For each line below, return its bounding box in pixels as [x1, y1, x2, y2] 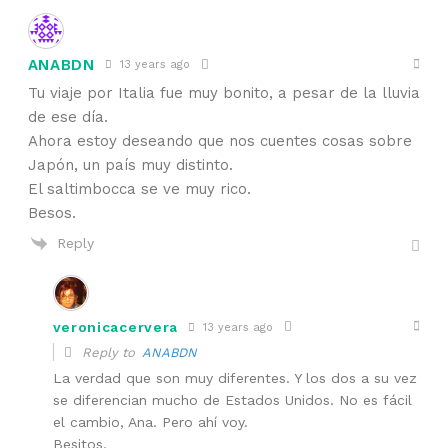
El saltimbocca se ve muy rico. [27, 179, 251, 198]
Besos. [27, 203, 76, 222]
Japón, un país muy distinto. [27, 155, 233, 174]
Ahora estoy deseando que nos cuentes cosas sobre [27, 131, 412, 150]
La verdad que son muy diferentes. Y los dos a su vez [52, 370, 417, 387]
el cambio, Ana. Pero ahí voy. [52, 414, 248, 431]
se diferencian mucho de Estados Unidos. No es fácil [52, 392, 412, 409]
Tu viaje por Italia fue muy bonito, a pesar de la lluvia [27, 83, 420, 102]
